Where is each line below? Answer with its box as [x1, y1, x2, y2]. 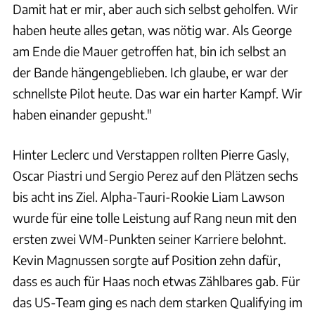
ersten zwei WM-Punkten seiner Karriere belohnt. [13, 230, 286, 247]
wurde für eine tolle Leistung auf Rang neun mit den [13, 209, 297, 226]
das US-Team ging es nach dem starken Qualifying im [13, 293, 302, 310]
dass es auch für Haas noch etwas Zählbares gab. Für [13, 272, 300, 289]
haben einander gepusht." [13, 105, 152, 122]
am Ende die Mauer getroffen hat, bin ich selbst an [13, 42, 286, 59]
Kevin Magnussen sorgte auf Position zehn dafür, [13, 251, 281, 268]
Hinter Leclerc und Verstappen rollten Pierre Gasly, [13, 146, 289, 162]
